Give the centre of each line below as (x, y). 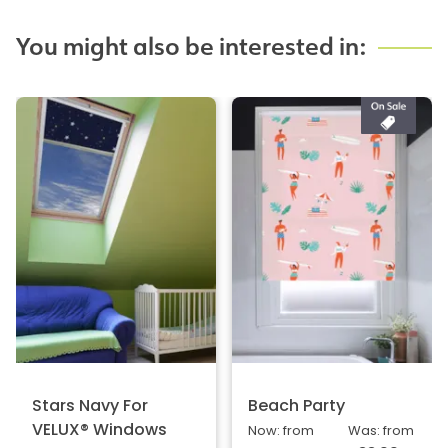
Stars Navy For (90, 406)
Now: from (281, 431)
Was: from (381, 431)
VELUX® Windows (99, 430)
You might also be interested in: (191, 47)
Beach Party (296, 406)
